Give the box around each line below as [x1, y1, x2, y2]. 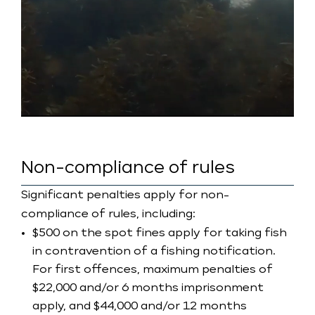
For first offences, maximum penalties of [32, 264, 273, 276]
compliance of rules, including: [21, 209, 195, 220]
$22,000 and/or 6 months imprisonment [32, 283, 264, 294]
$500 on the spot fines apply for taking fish [32, 228, 287, 239]
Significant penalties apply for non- [21, 190, 229, 201]
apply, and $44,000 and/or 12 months [32, 301, 247, 312]
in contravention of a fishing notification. [32, 246, 276, 257]
